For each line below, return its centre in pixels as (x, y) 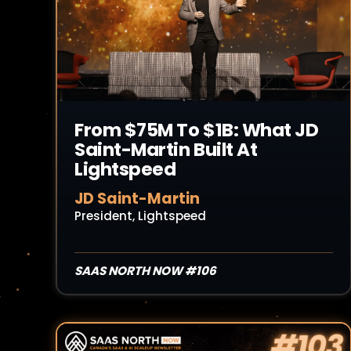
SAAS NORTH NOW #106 (145, 271)
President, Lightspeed (140, 216)
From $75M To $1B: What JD (197, 130)
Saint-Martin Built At (166, 150)
